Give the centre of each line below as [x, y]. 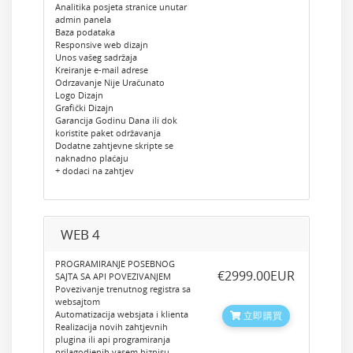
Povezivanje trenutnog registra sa [123, 289]
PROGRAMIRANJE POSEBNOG [115, 264]
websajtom [78, 301]
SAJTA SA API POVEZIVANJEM [113, 276]
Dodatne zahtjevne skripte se [114, 145]
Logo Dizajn [79, 95]
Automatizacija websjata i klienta [122, 314]
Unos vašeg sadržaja [96, 57]
